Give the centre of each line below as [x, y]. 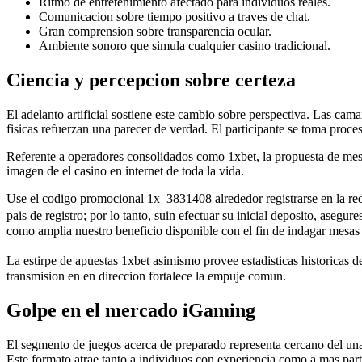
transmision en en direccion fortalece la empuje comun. [146, 276]
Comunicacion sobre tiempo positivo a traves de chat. [175, 17]
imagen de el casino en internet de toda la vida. [125, 171]
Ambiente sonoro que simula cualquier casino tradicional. [185, 46]
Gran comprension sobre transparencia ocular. [155, 32]
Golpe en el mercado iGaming [131, 311]
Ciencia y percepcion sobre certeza [151, 80]
